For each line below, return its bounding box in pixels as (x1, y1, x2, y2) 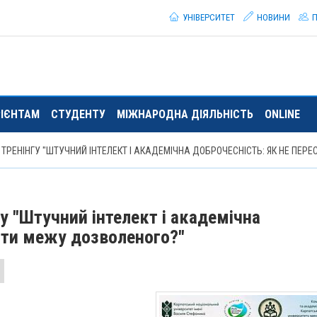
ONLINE (265, 108, 300, 121)
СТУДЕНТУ (51, 108, 105, 121)
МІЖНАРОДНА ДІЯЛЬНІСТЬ (117, 108, 253, 121)
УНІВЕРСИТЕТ (180, 12, 236, 23)
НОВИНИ (255, 12, 291, 23)
